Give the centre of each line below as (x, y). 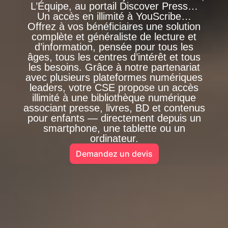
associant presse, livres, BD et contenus (114, 108)
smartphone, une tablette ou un (114, 128)
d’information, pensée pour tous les (114, 47)
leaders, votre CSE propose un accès (114, 87)
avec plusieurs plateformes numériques (114, 77)
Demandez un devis (114, 153)
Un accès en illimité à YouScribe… (114, 16)
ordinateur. (114, 138)
